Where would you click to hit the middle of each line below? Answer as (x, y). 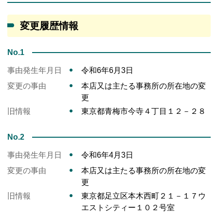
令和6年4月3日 (107, 155)
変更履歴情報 (49, 26)
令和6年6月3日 (107, 71)
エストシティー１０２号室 (128, 208)
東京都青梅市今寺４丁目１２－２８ (144, 111)
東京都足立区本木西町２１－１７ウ (144, 196)
